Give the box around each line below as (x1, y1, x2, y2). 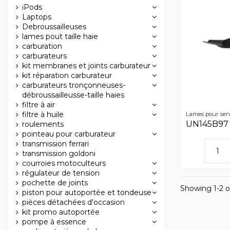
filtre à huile (22, 109, 64, 119)
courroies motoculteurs (22, 158, 106, 168)
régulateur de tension (22, 168, 100, 178)
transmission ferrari (22, 139, 89, 148)
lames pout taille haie (22, 31, 98, 41)
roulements (22, 119, 64, 129)
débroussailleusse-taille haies (22, 90, 124, 100)
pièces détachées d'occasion (22, 197, 125, 207)
